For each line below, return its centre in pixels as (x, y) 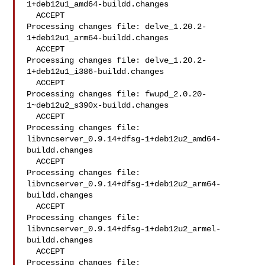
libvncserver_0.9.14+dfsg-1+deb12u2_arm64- (124, 184)
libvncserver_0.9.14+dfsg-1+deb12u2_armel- (124, 229)
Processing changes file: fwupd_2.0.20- (117, 94)
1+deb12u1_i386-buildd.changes (96, 72)
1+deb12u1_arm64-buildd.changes (98, 38)
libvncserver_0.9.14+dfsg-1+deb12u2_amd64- (124, 139)
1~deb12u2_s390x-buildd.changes (98, 105)
